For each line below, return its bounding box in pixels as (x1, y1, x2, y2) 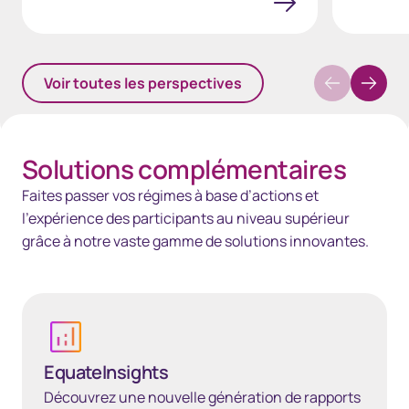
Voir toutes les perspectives (44, 73, 242, 93)
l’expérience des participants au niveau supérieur (22, 208, 350, 228)
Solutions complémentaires (22, 152, 346, 186)
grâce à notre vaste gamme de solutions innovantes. (22, 231, 369, 251)
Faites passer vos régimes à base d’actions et (22, 185, 319, 205)
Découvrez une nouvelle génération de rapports (44, 387, 361, 407)
